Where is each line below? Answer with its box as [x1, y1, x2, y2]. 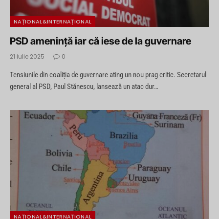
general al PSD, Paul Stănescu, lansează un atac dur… [10, 82, 158, 91]
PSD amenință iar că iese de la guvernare [10, 35, 191, 47]
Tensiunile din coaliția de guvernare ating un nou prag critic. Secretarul [10, 70, 206, 79]
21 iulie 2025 [10, 52, 44, 61]
